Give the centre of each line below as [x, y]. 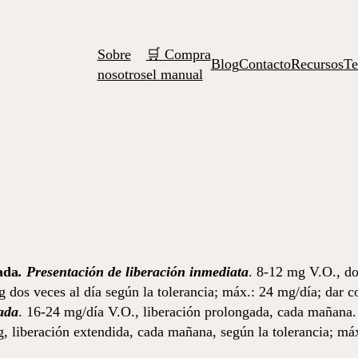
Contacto [265, 64]
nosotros [121, 74]
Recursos [317, 64]
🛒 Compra [178, 54]
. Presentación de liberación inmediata [133, 272]
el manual [174, 74]
